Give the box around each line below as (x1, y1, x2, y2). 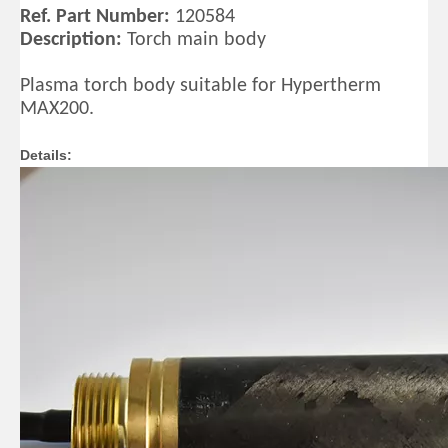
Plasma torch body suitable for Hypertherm (20, 76, 381, 96)
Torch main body (122, 30, 266, 50)
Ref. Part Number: (20, 7, 170, 27)
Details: (20, 147, 76, 163)
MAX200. (20, 99, 99, 119)
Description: (20, 30, 122, 50)
